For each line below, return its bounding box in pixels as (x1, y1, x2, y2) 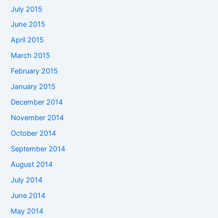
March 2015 (11, 51, 51, 60)
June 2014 (11, 191, 46, 200)
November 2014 (11, 113, 64, 123)
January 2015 (11, 82, 56, 91)
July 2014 (11, 175, 43, 184)
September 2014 (11, 144, 66, 153)
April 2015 (11, 36, 44, 45)
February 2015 (11, 67, 58, 76)
